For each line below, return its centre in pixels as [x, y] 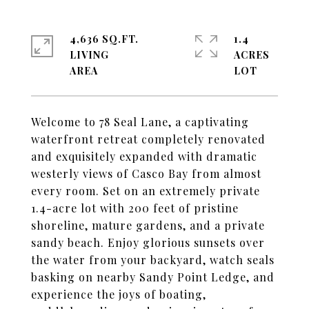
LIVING [89, 55]
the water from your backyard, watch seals [153, 260]
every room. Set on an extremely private [146, 191]
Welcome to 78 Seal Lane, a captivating [140, 122]
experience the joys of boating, [119, 294]
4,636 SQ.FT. [104, 39]
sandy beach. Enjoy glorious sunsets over [148, 242]
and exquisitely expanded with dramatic [144, 156]
